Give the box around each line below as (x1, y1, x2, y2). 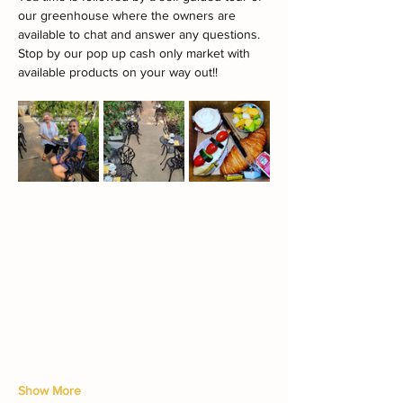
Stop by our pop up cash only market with (18, 45, 254, 60)
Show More (18, 382, 81, 398)
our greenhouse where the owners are (18, 7, 239, 22)
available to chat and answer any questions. (18, 26, 260, 41)
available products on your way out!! (18, 64, 218, 79)
